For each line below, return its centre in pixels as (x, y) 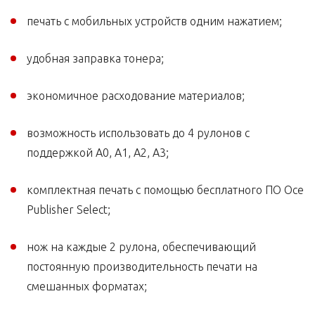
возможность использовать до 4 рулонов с (138, 133)
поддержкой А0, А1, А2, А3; (98, 153)
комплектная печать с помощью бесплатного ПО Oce (165, 190)
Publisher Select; (69, 210)
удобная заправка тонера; (95, 59)
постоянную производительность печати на (142, 267)
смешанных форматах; (87, 287)
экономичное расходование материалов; (136, 96)
